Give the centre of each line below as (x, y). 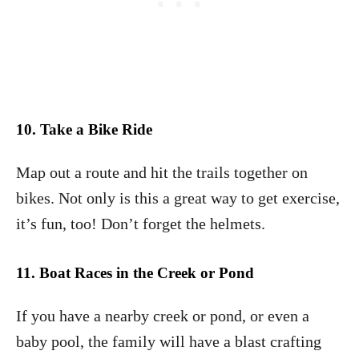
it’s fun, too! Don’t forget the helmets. (143, 223)
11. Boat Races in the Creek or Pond (135, 272)
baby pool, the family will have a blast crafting (169, 341)
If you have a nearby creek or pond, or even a (163, 315)
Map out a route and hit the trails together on (162, 172)
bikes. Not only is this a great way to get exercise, (178, 198)
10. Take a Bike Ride (84, 129)
